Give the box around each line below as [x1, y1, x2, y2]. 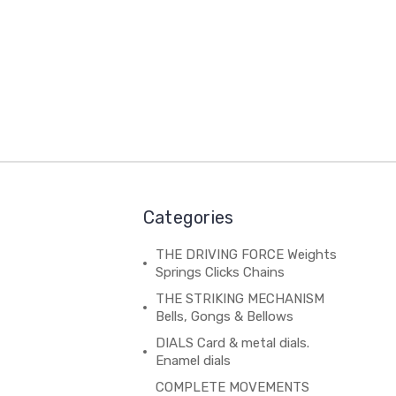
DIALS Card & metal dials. [155, 335, 309, 352]
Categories [142, 207, 234, 229]
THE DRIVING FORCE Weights [155, 247, 337, 263]
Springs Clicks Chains [155, 264, 285, 281]
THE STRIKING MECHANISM [155, 291, 324, 308]
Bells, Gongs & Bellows [155, 308, 293, 325]
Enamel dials [155, 353, 231, 369]
